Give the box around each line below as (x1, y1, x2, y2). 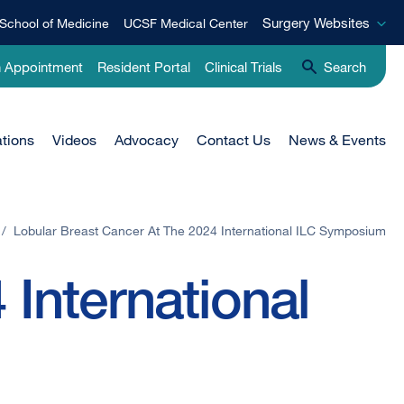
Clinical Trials (205, 58, 282, 75)
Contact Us (197, 131, 271, 150)
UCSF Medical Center (124, 15, 248, 31)
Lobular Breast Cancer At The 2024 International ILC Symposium (14, 223, 386, 239)
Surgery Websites (262, 14, 370, 31)
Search (324, 58, 366, 75)
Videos (52, 131, 96, 150)
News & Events (289, 131, 386, 150)
